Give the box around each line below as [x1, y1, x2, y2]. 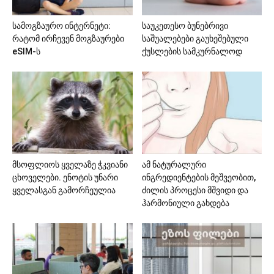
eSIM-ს [12, 46, 40, 57]
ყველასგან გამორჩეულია [12, 185, 116, 196]
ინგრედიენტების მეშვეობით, [141, 172, 256, 183]
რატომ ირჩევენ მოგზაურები [12, 34, 124, 44]
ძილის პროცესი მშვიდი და [141, 185, 248, 196]
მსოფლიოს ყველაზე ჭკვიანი [12, 160, 128, 170]
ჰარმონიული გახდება [141, 198, 229, 209]
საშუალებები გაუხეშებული [141, 34, 248, 44]
